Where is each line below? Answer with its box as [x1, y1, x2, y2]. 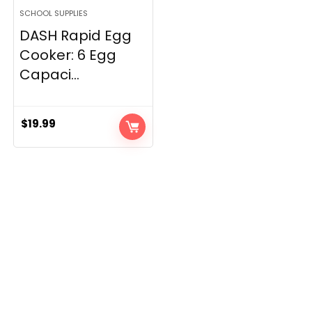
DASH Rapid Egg [19, 26, 132, 45]
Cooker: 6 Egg [19, 45, 117, 65]
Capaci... [19, 65, 80, 84]
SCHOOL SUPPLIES [19, 8, 88, 19]
